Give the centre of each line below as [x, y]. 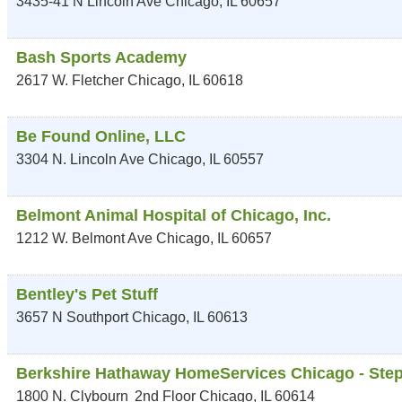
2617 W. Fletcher [70, 80]
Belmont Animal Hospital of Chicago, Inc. [174, 215]
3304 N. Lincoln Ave [80, 159]
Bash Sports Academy [101, 57]
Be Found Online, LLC [101, 136]
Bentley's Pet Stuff [87, 294]
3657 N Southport [72, 317]
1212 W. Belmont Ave [86, 238]
